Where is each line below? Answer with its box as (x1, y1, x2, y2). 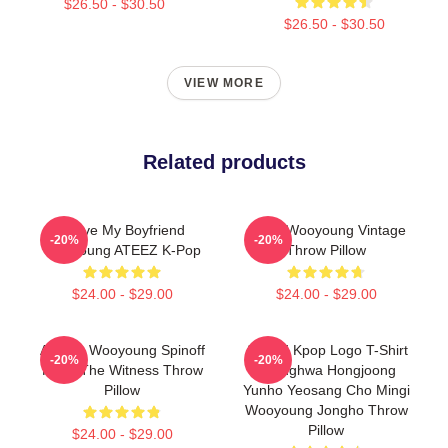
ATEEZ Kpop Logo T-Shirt (244, 341, 408, 358)
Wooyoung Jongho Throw (244, 401, 408, 418)
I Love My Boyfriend (59, 221, 185, 238)
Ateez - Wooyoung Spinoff (39, 341, 205, 358)
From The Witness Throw (41, 361, 203, 378)
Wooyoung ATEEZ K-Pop (43, 241, 201, 258)
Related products (142, 150, 306, 173)
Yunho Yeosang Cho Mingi (242, 381, 410, 398)
